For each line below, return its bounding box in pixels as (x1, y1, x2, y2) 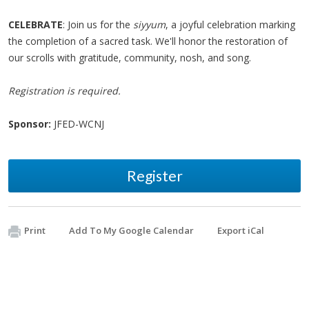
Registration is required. (8, 84, 121, 97)
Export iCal (217, 224, 264, 237)
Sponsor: (8, 117, 51, 130)
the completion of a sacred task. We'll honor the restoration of (8, 34, 288, 48)
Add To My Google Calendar (69, 224, 194, 237)
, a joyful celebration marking (166, 18, 295, 31)
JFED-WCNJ (51, 117, 104, 130)
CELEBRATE (8, 18, 63, 31)
